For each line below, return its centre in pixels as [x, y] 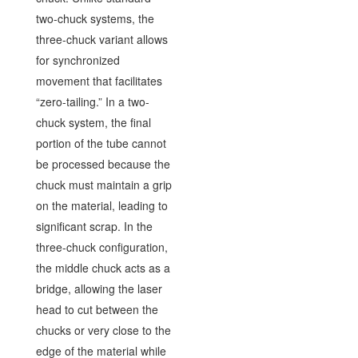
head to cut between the [97, 309]
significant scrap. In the [94, 226]
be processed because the [103, 164]
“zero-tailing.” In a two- [92, 101]
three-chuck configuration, [101, 247]
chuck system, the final [93, 122]
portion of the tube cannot [101, 143]
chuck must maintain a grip [103, 185]
